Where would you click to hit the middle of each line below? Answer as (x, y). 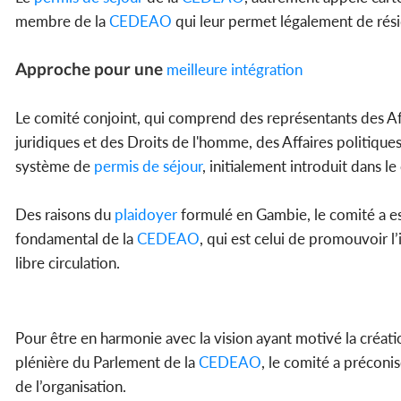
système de (53, 166)
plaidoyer (144, 215)
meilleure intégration (233, 70)
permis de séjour (146, 166)
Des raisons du (63, 215)
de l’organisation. (71, 387)
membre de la (62, 21)
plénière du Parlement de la (107, 363)
